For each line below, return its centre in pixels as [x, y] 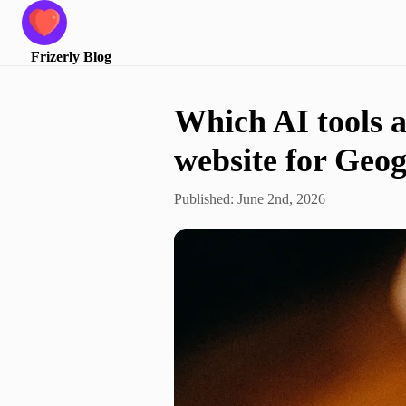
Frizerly [55, 57]
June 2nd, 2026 [281, 199]
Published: [206, 199]
